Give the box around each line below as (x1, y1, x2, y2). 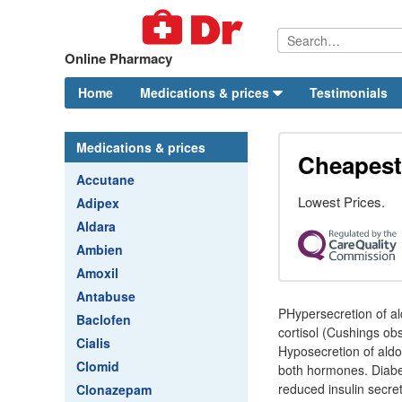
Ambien (76, 240, 123, 258)
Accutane (76, 170, 135, 188)
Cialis (76, 334, 110, 352)
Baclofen (76, 310, 131, 328)
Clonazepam (76, 380, 152, 398)
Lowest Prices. (298, 192, 385, 211)
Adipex (76, 194, 119, 212)
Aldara (76, 217, 116, 235)
